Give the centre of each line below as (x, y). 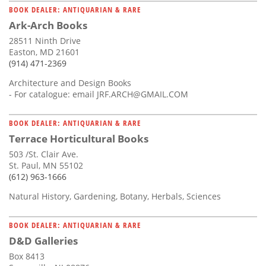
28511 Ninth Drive (45, 40)
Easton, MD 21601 (44, 52)
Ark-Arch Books (48, 25)
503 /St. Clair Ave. (44, 154)
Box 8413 (27, 256)
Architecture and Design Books (70, 83)
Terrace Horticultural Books (79, 138)
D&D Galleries (43, 240)
